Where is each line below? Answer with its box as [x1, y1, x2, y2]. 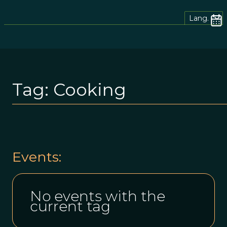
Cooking [53, 79, 126, 100]
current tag [30, 197, 110, 215]
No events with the [30, 187, 165, 205]
